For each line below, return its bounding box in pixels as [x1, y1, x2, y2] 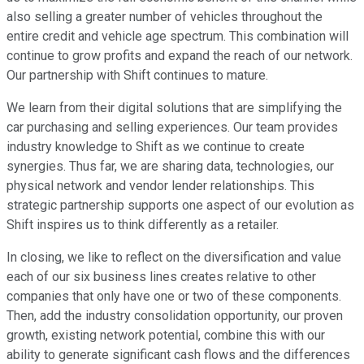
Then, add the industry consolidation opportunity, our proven [6, 308, 343, 324]
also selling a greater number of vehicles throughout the [6, 9, 323, 25]
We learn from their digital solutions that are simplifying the [6, 100, 342, 116]
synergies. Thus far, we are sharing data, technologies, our [6, 158, 334, 175]
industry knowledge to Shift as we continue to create [6, 139, 305, 155]
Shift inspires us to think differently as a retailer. [6, 217, 279, 233]
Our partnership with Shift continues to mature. [6, 67, 268, 84]
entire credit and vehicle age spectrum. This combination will [6, 28, 349, 45]
